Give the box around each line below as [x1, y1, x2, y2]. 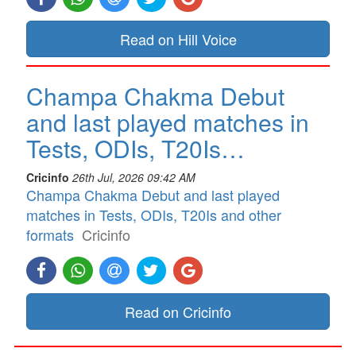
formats [26, 224, 74, 246]
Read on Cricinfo [125, 300, 231, 322]
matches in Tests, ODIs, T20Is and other [26, 204, 281, 226]
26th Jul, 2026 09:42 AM [72, 169, 195, 186]
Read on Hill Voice [119, 29, 237, 50]
